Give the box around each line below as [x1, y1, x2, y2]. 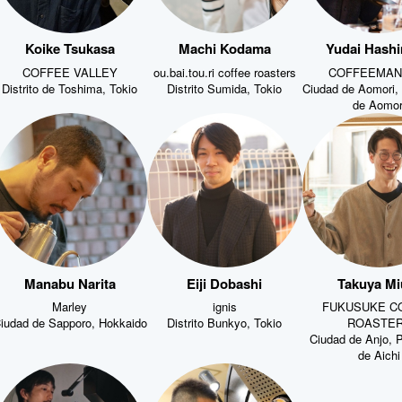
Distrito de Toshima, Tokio [2, 77, 138, 95]
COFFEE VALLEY [22, 61, 118, 79]
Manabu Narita [23, 271, 116, 292]
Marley [52, 296, 88, 313]
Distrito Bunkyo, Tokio [167, 312, 283, 329]
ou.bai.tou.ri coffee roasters [153, 61, 296, 79]
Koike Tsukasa [24, 37, 115, 57]
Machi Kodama [178, 37, 271, 57]
